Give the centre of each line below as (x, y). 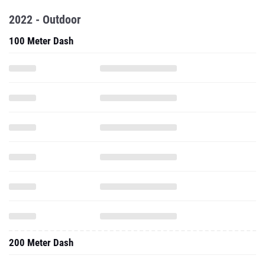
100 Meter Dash (41, 41)
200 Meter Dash (41, 243)
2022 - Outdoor (45, 20)
